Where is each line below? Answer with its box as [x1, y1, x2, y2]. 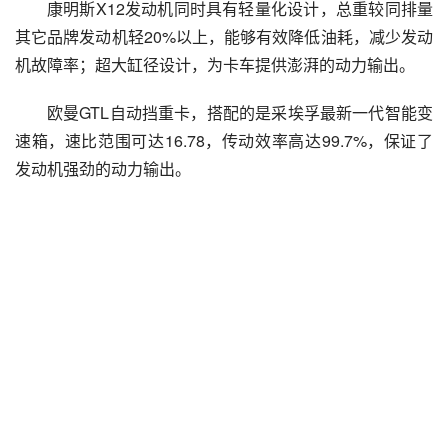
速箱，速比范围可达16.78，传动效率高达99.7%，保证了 [15, 129, 433, 152]
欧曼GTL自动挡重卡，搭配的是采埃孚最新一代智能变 [47, 101, 433, 124]
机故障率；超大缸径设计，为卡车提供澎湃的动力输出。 [15, 53, 415, 76]
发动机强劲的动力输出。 [15, 157, 191, 180]
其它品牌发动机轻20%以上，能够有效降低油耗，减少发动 [15, 25, 433, 48]
